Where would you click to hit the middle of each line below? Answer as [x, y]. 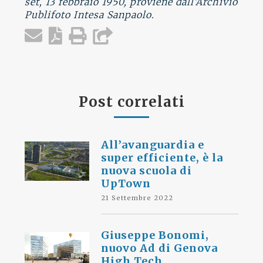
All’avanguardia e [153, 145]
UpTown [126, 183]
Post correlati [131, 102]
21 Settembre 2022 [137, 198]
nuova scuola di [147, 171]
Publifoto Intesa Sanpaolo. [90, 15]
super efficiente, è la [162, 158]
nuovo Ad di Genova [160, 248]
